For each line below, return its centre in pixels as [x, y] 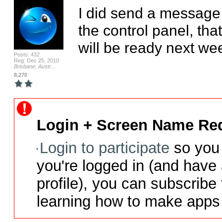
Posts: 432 [27, 55]
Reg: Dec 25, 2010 [36, 60]
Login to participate [104, 148]
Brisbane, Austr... [34, 66]
